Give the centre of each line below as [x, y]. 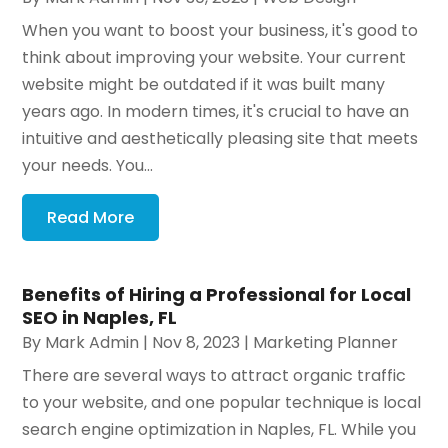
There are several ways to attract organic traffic [214, 376]
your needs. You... [88, 166]
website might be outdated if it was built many [204, 85]
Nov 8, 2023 [196, 343]
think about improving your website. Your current [214, 58]
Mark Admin [92, 343]
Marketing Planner [326, 343]
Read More [91, 218]
